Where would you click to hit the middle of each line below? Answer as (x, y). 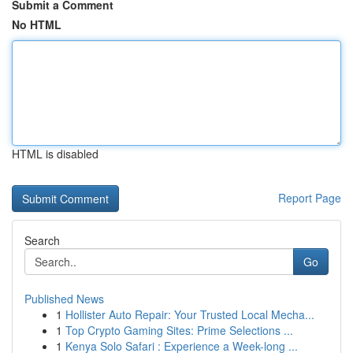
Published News (64, 299)
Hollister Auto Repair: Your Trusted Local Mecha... (190, 314)
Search (42, 240)
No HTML (37, 24)
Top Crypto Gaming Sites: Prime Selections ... (179, 330)
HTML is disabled (55, 154)
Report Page (310, 198)
